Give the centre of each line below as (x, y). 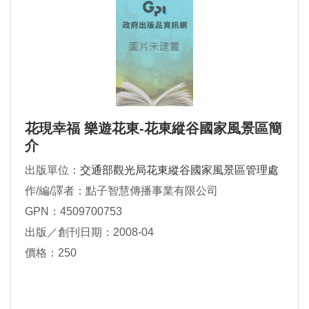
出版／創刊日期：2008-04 (89, 232)
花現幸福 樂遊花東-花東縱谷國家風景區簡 (153, 129)
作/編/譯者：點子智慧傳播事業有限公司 (121, 191)
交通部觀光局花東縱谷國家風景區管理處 (179, 170)
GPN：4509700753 (73, 212)
